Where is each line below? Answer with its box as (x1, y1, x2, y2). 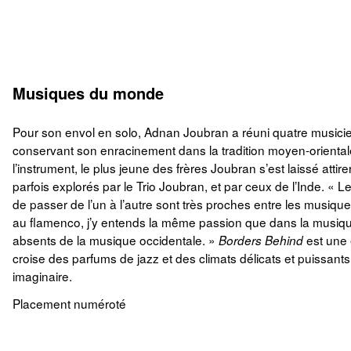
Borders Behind (219, 231, 303, 248)
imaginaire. (13, 266, 72, 284)
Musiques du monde (13, 81, 164, 104)
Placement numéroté (13, 294, 126, 312)
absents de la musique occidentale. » (13, 230, 219, 248)
